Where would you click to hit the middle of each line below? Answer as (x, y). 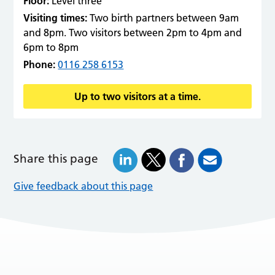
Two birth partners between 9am (165, 17)
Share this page (56, 158)
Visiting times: (56, 17)
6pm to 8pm (51, 47)
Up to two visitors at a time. (137, 96)
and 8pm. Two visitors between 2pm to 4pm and (133, 32)
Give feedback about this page (83, 186)
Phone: (40, 64)
